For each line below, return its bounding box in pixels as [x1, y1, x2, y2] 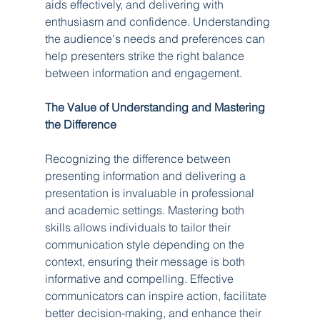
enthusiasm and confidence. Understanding [44, 14, 273, 29]
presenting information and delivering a [44, 168, 249, 183]
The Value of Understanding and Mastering [44, 99, 268, 114]
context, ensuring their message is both [44, 254, 248, 269]
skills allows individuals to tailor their [44, 219, 234, 234]
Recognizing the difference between [44, 151, 234, 166]
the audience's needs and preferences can [44, 31, 268, 46]
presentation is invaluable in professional [44, 185, 257, 200]
